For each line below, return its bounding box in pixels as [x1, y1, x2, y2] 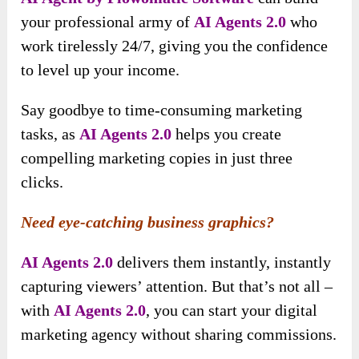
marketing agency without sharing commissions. [21, 325, 337, 343]
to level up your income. [21, 61, 180, 79]
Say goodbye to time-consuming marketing [21, 101, 303, 119]
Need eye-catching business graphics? [21, 213, 275, 231]
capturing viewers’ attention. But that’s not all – [21, 277, 333, 295]
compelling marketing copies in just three [21, 149, 293, 167]
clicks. [21, 173, 64, 191]
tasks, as [21, 125, 80, 143]
